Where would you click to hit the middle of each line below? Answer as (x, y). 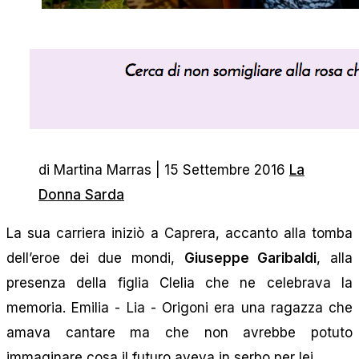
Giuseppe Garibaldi (250, 258)
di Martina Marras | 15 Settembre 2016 (164, 169)
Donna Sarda (81, 194)
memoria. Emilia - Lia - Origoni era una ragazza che (179, 307)
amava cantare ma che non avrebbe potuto (179, 332)
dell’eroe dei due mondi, (95, 258)
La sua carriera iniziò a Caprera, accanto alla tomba (179, 233)
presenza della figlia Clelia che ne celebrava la (179, 282)
